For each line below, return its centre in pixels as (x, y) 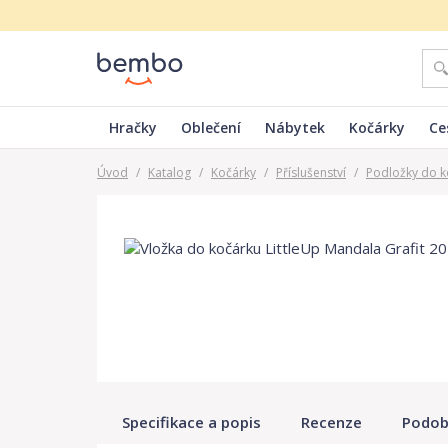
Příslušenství (311, 172)
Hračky (133, 127)
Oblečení (211, 127)
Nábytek (295, 127)
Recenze (331, 421)
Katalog (169, 172)
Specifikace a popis (191, 421)
